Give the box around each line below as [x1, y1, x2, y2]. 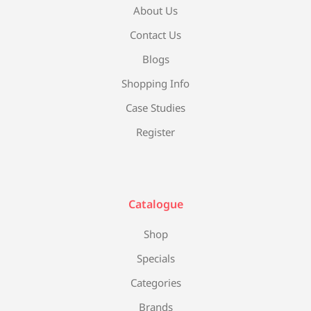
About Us [133, 3, 178, 17]
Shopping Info [121, 76, 190, 90]
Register [136, 124, 175, 139]
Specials [136, 251, 175, 265]
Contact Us [130, 27, 181, 42]
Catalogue [128, 196, 183, 212]
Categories [130, 275, 181, 289]
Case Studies [126, 100, 185, 115]
